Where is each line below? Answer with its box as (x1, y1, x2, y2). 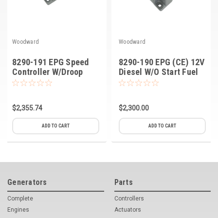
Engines (7, 206, 29, 213)
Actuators (114, 206, 141, 213)
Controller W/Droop (12, 66, 83, 77)
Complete (7, 195, 33, 202)
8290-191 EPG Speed (12, 56, 89, 67)
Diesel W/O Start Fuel (119, 66, 199, 77)
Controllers (114, 195, 144, 202)
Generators (7, 177, 47, 187)
